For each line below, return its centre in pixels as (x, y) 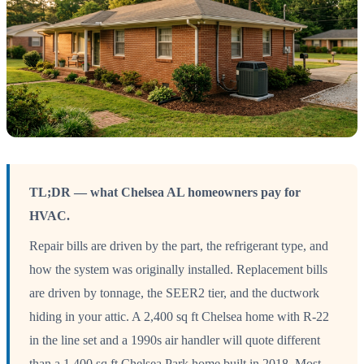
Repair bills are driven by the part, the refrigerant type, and (179, 245)
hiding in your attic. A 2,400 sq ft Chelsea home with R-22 (179, 316)
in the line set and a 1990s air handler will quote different (175, 340)
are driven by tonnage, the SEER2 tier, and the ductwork (174, 292)
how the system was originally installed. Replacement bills (178, 269)
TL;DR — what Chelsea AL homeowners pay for (165, 192)
